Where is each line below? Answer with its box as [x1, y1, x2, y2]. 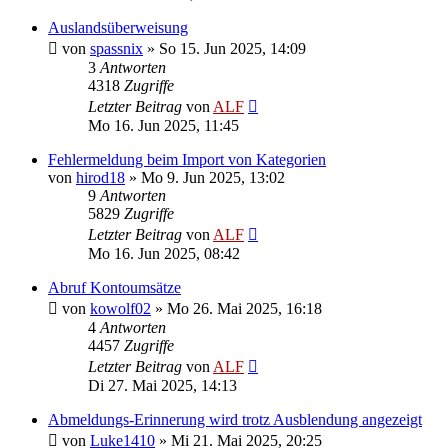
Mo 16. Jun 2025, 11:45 [88, 116, 239, 134]
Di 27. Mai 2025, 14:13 [88, 376, 237, 394]
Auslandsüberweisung [48, 18, 188, 36]
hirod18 [76, 168, 125, 186]
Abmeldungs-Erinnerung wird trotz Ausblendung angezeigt [48, 410, 422, 428]
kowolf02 [90, 299, 151, 317]
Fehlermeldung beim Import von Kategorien [48, 150, 326, 168]
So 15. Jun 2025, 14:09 [159, 39, 306, 57]
